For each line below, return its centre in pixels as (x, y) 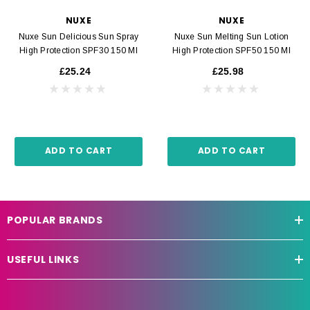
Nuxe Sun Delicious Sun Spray (79, 36)
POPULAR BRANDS (55, 220)
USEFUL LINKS (43, 259)
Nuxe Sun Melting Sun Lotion (231, 36)
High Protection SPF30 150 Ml (79, 50)
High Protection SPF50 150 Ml (231, 50)
